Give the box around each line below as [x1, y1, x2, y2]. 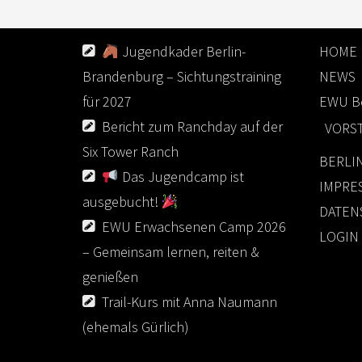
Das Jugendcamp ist [118, 167, 244, 186]
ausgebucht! [82, 192, 162, 211]
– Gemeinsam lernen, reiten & [82, 242, 259, 261]
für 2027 [82, 92, 132, 111]
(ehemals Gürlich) [82, 318, 189, 336]
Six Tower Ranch [82, 142, 179, 161]
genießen [82, 267, 138, 286]
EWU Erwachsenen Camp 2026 [102, 217, 286, 236]
